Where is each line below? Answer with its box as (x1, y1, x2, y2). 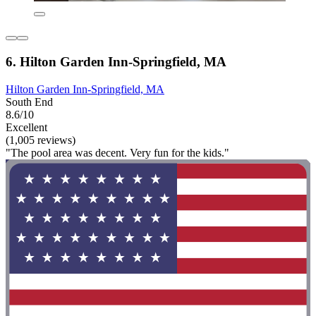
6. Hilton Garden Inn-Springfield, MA (6, 54, 226, 69)
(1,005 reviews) (6, 133, 75, 146)
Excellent (6, 121, 47, 133)
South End (6, 95, 53, 108)
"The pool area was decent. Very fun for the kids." (6, 146, 229, 159)
